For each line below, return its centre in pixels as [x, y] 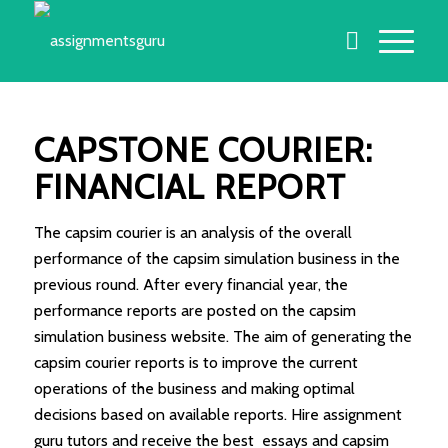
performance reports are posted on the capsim [194, 310]
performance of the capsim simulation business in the [216, 258]
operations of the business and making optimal [194, 388]
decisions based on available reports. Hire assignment [217, 414]
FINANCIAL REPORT [189, 187]
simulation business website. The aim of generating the [222, 336]
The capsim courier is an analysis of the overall [192, 232]
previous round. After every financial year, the [190, 284]
